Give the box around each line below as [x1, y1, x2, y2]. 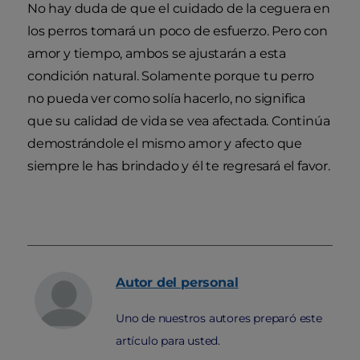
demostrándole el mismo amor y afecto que [27, 135, 302, 151]
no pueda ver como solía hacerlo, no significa [27, 90, 305, 106]
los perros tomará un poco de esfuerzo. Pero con [27, 22, 328, 39]
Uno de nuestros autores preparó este [116, 310, 322, 325]
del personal [156, 274, 239, 290]
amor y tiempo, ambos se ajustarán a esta [27, 45, 286, 61]
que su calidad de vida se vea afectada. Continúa [27, 112, 330, 129]
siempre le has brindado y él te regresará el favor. [27, 157, 330, 174]
